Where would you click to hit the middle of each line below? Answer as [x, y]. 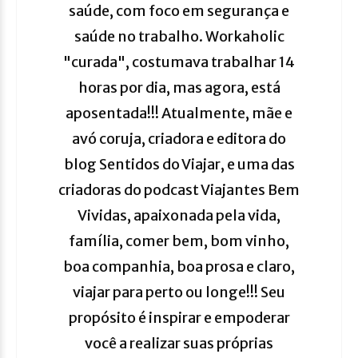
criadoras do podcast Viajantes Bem [179, 190]
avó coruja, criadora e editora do [179, 139]
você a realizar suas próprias [179, 344]
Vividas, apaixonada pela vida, [179, 216]
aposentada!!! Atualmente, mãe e [179, 113]
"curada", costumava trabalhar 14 [179, 62]
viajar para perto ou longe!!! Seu [179, 292]
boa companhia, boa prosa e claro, [179, 267]
